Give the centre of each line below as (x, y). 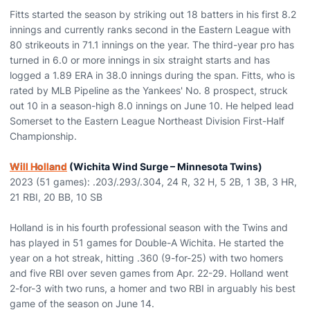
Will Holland (38, 166)
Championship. (43, 136)
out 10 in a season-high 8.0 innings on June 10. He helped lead (152, 106)
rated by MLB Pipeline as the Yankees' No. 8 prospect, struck (149, 90)
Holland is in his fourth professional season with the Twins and (149, 227)
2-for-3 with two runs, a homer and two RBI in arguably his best (153, 288)
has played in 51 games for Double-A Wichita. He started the (147, 243)
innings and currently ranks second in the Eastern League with (150, 29)
